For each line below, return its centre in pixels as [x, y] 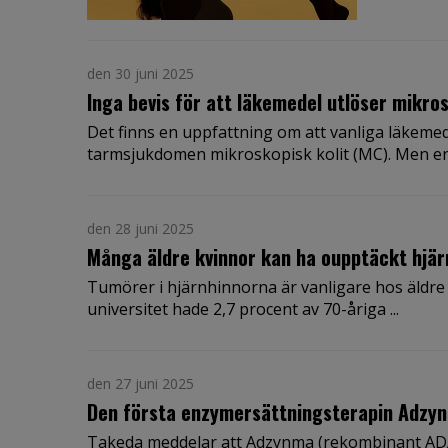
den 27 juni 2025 [140, 384]
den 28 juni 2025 [140, 229]
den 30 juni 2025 [140, 74]
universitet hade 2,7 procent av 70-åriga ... [243, 309]
